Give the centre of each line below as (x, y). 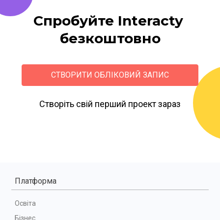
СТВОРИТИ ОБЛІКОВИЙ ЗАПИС (110, 75)
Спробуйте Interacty (108, 20)
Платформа (36, 181)
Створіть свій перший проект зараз (110, 104)
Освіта (25, 203)
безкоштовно (110, 38)
